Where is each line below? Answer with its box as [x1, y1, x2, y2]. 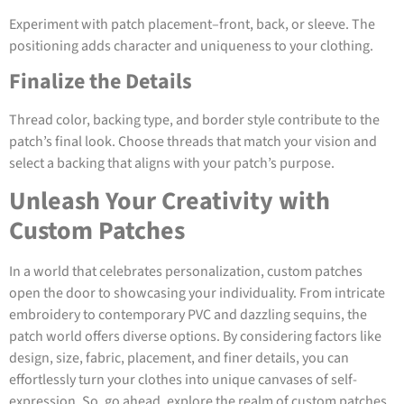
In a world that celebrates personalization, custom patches [9, 262, 363, 282]
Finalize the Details [9, 66, 192, 98]
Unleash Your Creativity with [9, 183, 330, 220]
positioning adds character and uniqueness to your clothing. [9, 35, 373, 56]
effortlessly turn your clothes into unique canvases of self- [9, 370, 357, 390]
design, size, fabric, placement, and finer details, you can [9, 348, 349, 369]
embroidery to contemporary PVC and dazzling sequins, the [9, 305, 367, 326]
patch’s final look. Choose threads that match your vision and [9, 132, 377, 152]
